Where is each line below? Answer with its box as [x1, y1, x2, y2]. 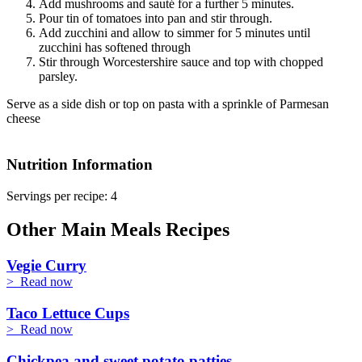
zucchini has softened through [39, 40, 191, 55]
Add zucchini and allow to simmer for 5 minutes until [39, 26, 310, 40]
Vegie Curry [6, 257, 86, 275]
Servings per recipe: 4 [6, 188, 117, 203]
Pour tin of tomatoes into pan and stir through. [39, 11, 276, 26]
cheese [6, 112, 40, 126]
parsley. [39, 69, 81, 84]
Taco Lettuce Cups [6, 305, 129, 322]
